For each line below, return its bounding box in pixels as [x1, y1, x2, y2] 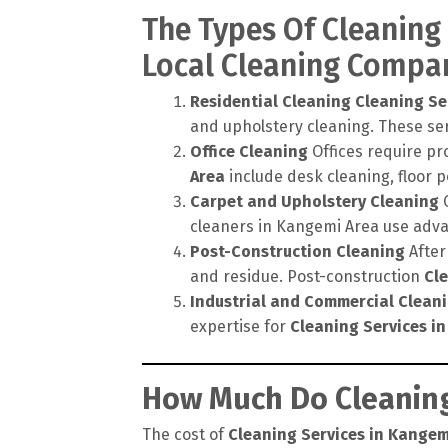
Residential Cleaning [190, 91, 351, 111]
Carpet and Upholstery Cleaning [190, 191, 439, 211]
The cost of [142, 424, 228, 444]
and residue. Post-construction [190, 266, 424, 286]
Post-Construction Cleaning [190, 241, 405, 261]
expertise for [190, 316, 290, 336]
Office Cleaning [190, 141, 308, 161]
